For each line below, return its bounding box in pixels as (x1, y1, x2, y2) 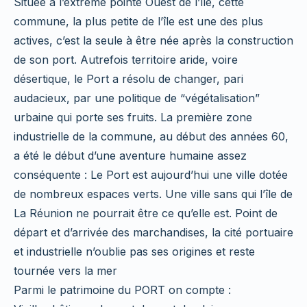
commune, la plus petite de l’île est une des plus (14, 14, 263, 29)
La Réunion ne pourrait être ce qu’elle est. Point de (14, 206, 278, 221)
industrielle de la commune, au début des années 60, (14, 130, 288, 144)
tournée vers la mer (14, 264, 117, 278)
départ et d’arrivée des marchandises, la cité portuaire (14, 225, 293, 240)
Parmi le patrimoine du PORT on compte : (14, 283, 231, 297)
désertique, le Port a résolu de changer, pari (14, 72, 243, 86)
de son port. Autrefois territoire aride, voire (14, 53, 238, 67)
